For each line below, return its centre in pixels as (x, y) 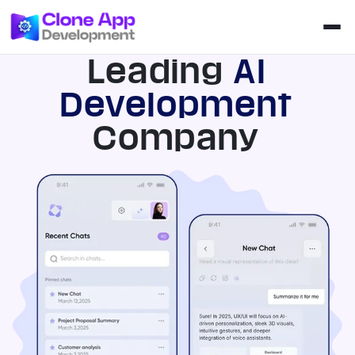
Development (177, 105)
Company (177, 138)
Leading (156, 71)
